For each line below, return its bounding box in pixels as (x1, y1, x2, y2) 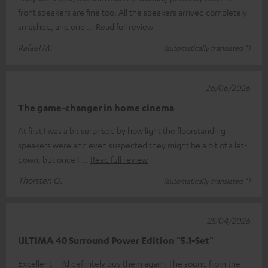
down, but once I (18, 153, 81, 165)
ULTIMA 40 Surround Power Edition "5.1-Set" (18, 234, 214, 246)
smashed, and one (18, 20, 87, 32)
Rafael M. (18, 41, 51, 53)
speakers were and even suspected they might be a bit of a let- (18, 139, 248, 150)
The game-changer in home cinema (18, 101, 174, 114)
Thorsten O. (18, 174, 62, 185)
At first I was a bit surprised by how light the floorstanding (18, 124, 226, 136)
